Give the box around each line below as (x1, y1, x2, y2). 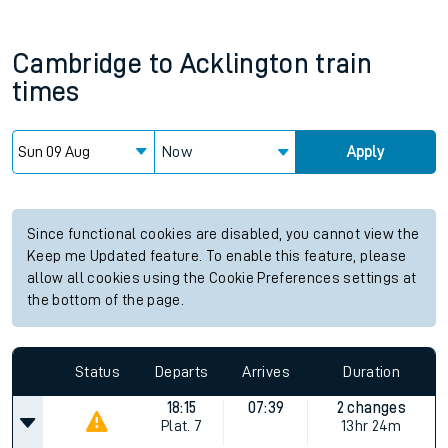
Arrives (242, 363, 290, 380)
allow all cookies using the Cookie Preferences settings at (27, 271, 417, 286)
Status (74, 363, 120, 380)
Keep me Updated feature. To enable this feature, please (27, 249, 407, 264)
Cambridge (12, 50, 143, 78)
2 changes (336, 400, 406, 416)
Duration (343, 363, 401, 380)
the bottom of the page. (27, 293, 185, 308)
